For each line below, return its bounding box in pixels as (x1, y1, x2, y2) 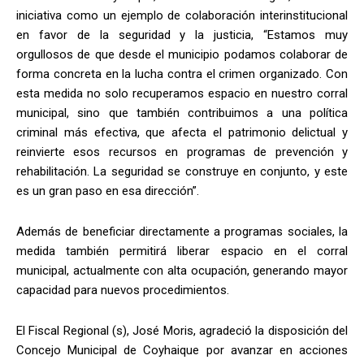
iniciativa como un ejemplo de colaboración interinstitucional (16, 8, 348, 24)
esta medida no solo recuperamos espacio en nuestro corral (16, 86, 348, 102)
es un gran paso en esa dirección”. (16, 184, 199, 199)
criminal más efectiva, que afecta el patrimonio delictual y (16, 125, 348, 141)
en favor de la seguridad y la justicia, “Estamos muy (16, 28, 348, 43)
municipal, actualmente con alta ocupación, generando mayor (16, 263, 348, 279)
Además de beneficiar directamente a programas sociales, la (16, 224, 348, 240)
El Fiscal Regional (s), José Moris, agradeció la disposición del (16, 323, 348, 339)
